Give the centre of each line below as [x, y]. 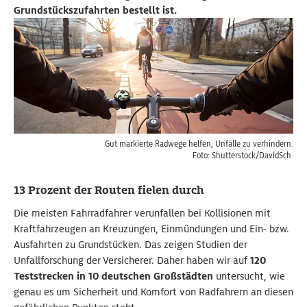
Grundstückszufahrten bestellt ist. [95, 10]
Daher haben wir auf [204, 260]
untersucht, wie [250, 276]
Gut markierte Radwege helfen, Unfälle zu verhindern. [199, 144]
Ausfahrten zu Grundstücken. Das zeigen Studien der [131, 244]
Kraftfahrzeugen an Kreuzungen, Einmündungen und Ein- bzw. [151, 229]
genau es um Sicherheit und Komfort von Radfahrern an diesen [153, 292]
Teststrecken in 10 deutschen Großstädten [115, 276]
